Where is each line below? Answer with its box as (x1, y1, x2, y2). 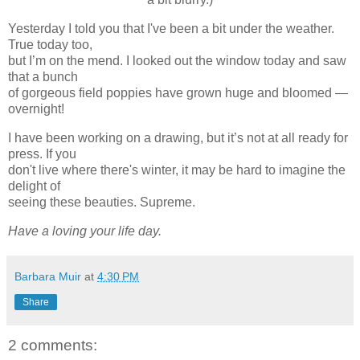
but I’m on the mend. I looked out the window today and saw (8, 54, 346, 68)
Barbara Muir (14, 269, 81, 283)
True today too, (8, 38, 92, 52)
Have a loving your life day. (8, 223, 165, 238)
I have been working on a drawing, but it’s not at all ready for (8, 130, 351, 145)
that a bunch (8, 70, 78, 84)
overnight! (8, 102, 67, 117)
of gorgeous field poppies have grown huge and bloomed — (8, 86, 348, 100)
